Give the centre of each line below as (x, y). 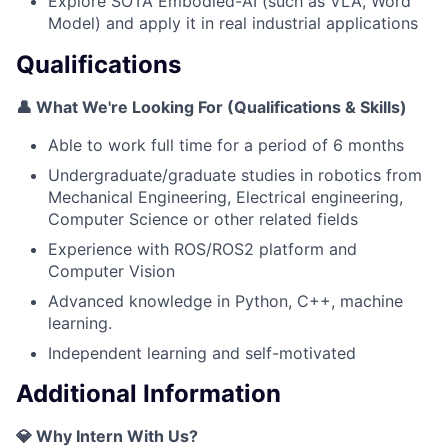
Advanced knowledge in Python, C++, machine (225, 300)
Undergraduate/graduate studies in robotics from (235, 174)
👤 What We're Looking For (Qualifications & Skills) (211, 106)
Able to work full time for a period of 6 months (226, 144)
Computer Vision (111, 270)
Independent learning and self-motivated (202, 352)
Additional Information (148, 394)
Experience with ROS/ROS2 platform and (202, 248)
